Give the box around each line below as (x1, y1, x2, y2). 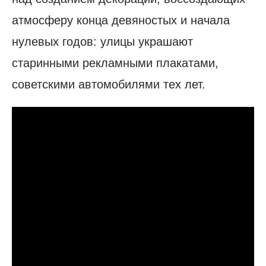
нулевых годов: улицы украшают (12, 35, 193, 49)
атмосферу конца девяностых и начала (12, 14, 230, 27)
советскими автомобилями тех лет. (12, 78, 205, 91)
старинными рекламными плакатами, (12, 56, 218, 70)
